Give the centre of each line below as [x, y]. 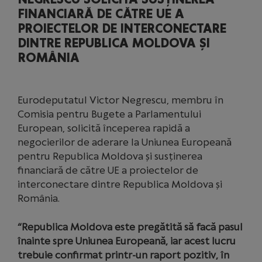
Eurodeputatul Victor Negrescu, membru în [120, 100]
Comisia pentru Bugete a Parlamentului [109, 114]
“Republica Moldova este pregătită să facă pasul [130, 227]
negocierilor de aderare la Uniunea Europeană [125, 142]
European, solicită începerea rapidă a [104, 128]
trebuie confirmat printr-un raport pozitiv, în [123, 255]
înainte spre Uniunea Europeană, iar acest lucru [127, 241]
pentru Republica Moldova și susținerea [110, 156]
